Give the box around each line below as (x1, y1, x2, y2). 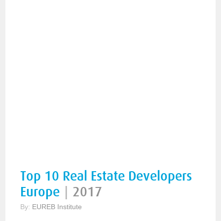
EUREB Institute (32, 203, 82, 211)
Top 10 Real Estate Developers (20, 169, 192, 184)
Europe (20, 184, 60, 200)
